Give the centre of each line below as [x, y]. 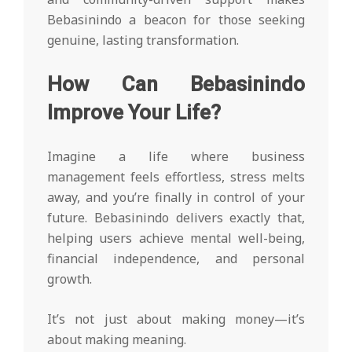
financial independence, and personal [176, 259]
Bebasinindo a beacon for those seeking [176, 20]
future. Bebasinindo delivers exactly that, [176, 218]
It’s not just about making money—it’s [176, 319]
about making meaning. [117, 340]
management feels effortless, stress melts [176, 177]
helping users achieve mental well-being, [176, 238]
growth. [70, 279]
